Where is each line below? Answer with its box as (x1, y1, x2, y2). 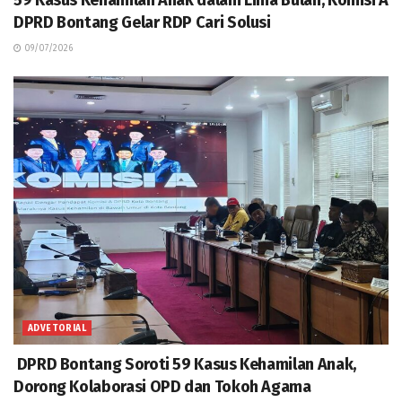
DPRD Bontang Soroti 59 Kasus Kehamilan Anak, (13, 354, 356, 374)
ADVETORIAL (28, 322, 86, 334)
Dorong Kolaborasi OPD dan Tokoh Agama (13, 376, 311, 397)
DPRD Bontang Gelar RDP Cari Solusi (13, 12, 271, 32)
